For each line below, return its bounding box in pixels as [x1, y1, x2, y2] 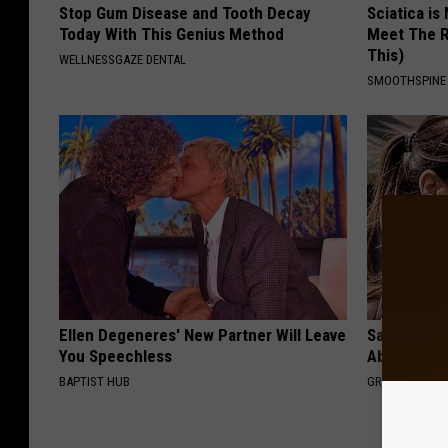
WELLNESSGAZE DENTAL [59, 52, 186, 68]
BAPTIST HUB [59, 374, 130, 390]
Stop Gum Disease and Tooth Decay [59, 3, 311, 24]
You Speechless [59, 346, 172, 367]
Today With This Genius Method [59, 24, 284, 45]
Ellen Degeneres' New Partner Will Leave [59, 325, 346, 346]
